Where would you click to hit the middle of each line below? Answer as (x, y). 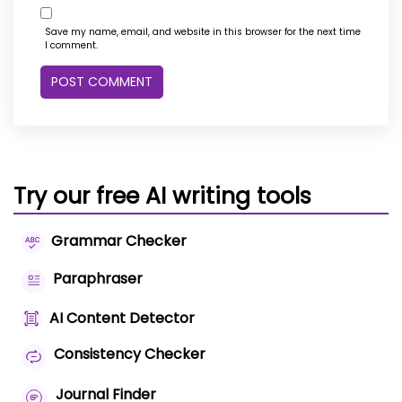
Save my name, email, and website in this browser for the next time (203, 32)
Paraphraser (97, 279)
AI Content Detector (122, 318)
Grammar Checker (118, 241)
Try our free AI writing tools (162, 197)
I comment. (71, 46)
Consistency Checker (129, 354)
